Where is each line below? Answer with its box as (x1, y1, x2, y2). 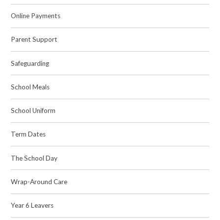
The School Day (11, 154, 58, 162)
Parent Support (11, 35, 58, 44)
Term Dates (11, 130, 46, 138)
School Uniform (11, 107, 56, 115)
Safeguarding (11, 59, 50, 67)
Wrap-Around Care (11, 177, 68, 186)
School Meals (11, 82, 50, 91)
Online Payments (11, 12, 61, 20)
